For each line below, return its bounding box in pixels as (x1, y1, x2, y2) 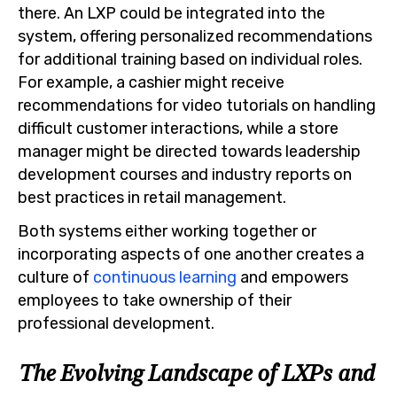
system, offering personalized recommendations (18, 27, 372, 46)
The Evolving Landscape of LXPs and (18, 360, 374, 387)
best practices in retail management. (18, 188, 286, 207)
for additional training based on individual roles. (18, 50, 362, 69)
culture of (18, 267, 93, 286)
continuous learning (93, 267, 237, 286)
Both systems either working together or (18, 221, 316, 240)
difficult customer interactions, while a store (18, 119, 339, 138)
